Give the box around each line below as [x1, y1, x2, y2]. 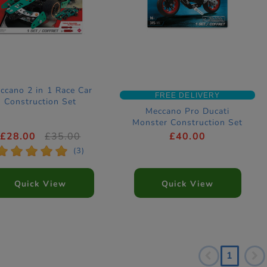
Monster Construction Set [132, 116, 243, 128]
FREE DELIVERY [155, 91, 220, 99]
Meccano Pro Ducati [145, 105, 230, 117]
